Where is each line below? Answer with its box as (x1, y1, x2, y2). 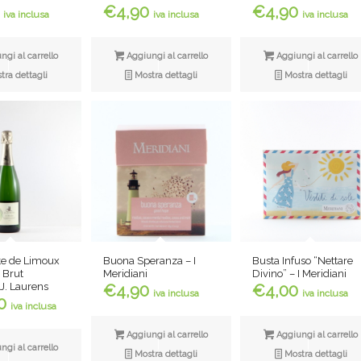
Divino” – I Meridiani (252, 268, 347, 280)
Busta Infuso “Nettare (252, 255, 354, 268)
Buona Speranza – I (102, 254, 196, 267)
